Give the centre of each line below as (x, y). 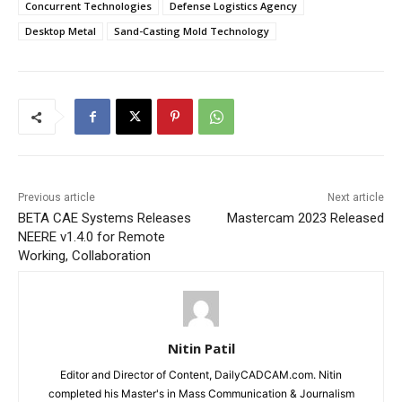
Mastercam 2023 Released (305, 218)
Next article (355, 198)
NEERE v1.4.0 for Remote (92, 237)
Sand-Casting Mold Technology (192, 31)
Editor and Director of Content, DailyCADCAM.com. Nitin (201, 375)
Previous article (57, 198)
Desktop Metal (61, 31)
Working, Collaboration (84, 256)
